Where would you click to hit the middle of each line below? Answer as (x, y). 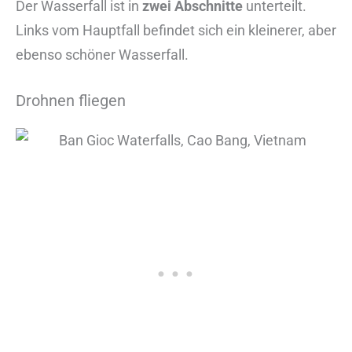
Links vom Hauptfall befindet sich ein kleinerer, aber (176, 31)
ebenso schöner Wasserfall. (102, 55)
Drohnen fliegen (71, 101)
